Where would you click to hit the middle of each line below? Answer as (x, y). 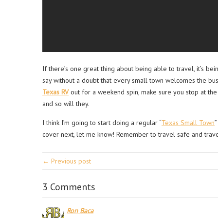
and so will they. (66, 104)
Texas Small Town (188, 123)
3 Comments (69, 187)
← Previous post (67, 161)
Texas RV (55, 92)
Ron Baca (80, 211)
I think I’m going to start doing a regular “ (102, 123)
